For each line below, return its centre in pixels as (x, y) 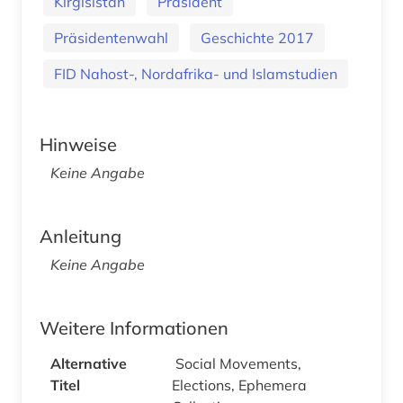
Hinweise (78, 144)
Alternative (89, 363)
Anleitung (81, 236)
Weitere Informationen (134, 327)
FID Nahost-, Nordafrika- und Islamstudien (196, 73)
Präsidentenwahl (111, 37)
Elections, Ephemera (239, 385)
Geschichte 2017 (257, 37)
